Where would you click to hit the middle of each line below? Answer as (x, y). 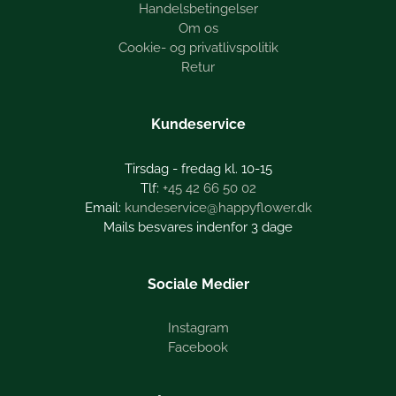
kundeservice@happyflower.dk (218, 207)
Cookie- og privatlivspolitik (198, 48)
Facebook (198, 348)
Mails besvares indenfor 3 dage (198, 227)
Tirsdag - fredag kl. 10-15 (198, 168)
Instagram (198, 328)
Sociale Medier (198, 284)
